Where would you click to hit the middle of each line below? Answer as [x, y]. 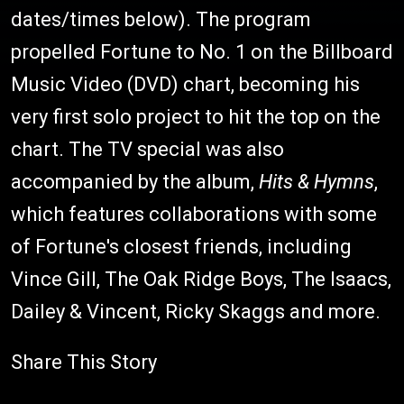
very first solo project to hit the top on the [196, 117]
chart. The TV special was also [147, 149]
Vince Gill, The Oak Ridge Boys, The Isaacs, [201, 279]
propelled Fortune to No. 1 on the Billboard [202, 52]
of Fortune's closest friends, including [181, 247]
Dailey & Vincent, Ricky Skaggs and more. [196, 312]
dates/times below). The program [161, 19]
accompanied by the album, [135, 182]
